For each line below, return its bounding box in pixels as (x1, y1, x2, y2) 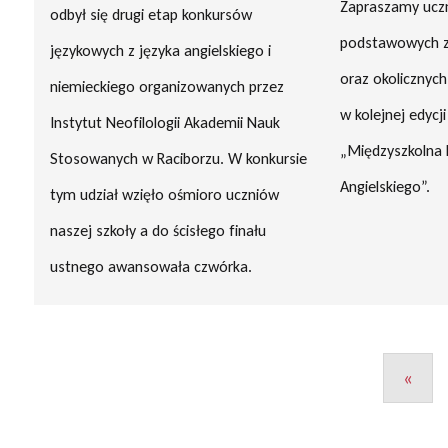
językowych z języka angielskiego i (49, 41, 271, 60)
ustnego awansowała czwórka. (49, 257, 252, 276)
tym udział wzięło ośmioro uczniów (49, 185, 279, 204)
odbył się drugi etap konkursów (49, 5, 252, 24)
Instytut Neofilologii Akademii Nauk (49, 113, 280, 132)
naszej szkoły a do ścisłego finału (49, 221, 266, 240)
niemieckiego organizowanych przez (49, 77, 284, 96)
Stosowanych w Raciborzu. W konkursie (49, 149, 307, 168)
